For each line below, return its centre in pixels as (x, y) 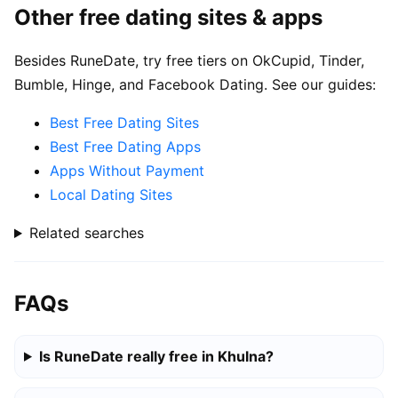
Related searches (86, 233)
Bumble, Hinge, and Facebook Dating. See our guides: (195, 85)
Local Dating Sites (111, 195)
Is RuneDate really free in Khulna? (156, 356)
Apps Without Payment (127, 171)
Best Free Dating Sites (124, 123)
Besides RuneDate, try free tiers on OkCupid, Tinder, (189, 61)
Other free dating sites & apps (168, 18)
